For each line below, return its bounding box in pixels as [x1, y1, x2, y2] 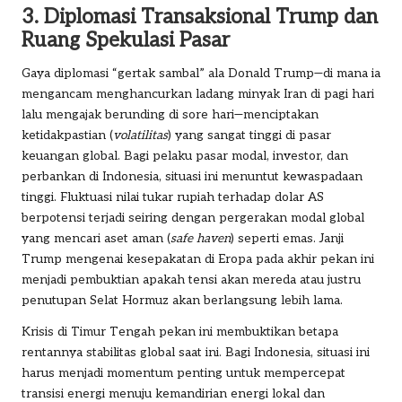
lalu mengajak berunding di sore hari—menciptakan [22, 107, 319, 122]
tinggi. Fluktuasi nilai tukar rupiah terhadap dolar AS [22, 189, 324, 205]
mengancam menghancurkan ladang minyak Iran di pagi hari [22, 86, 374, 101]
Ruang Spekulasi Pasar [22, 28, 230, 53]
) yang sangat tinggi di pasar [168, 127, 331, 143]
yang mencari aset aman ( [22, 231, 170, 246]
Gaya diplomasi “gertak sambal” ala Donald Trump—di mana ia [22, 66, 380, 81]
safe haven [170, 231, 231, 246]
